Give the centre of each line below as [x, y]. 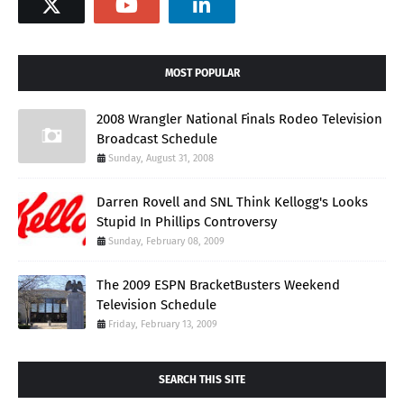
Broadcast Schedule [157, 138]
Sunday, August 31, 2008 [161, 158]
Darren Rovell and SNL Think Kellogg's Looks [232, 202]
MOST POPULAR [202, 73]
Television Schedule [156, 304]
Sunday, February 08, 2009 [166, 241]
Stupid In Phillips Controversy [187, 221]
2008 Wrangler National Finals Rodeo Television [239, 119]
